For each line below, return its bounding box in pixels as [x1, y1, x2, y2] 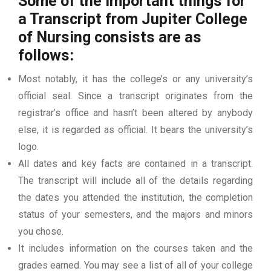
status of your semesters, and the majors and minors [18, 209, 253, 221]
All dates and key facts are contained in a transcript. [18, 158, 253, 170]
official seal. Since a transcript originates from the [18, 90, 253, 102]
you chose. [18, 226, 64, 238]
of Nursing [18, 28, 91, 47]
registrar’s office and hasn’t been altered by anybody [18, 107, 253, 119]
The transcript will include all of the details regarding [18, 175, 253, 187]
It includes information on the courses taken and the [18, 243, 253, 255]
